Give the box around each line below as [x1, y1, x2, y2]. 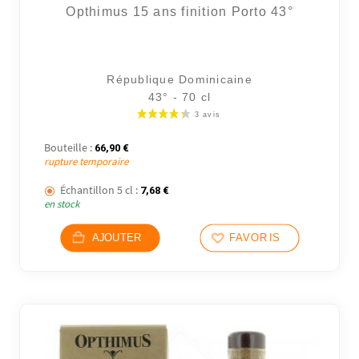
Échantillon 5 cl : [60, 183, 139, 198]
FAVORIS [228, 232, 280, 244]
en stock [44, 197, 80, 212]
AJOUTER [91, 232, 142, 244]
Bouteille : [44, 139, 93, 155]
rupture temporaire [44, 154, 129, 168]
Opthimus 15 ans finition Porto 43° [66, 5, 293, 19]
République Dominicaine [107, 73, 252, 87]
